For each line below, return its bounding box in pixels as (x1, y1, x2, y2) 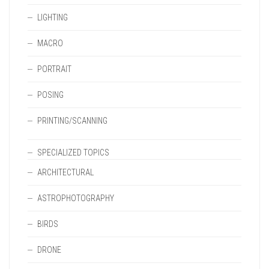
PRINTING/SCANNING (37, 116, 107, 125)
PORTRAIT (37, 64, 71, 74)
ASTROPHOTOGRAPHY (37, 193, 114, 203)
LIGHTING (37, 13, 68, 22)
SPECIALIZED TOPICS (37, 148, 109, 157)
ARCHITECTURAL (37, 168, 94, 177)
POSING (37, 90, 64, 100)
